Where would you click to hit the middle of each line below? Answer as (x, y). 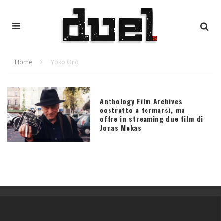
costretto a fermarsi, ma (142, 110)
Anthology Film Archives (141, 101)
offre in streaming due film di (152, 118)
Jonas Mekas (121, 127)
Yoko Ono (65, 62)
